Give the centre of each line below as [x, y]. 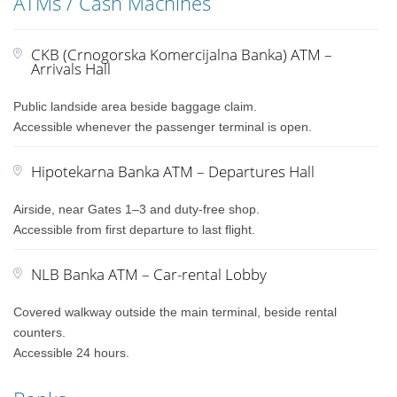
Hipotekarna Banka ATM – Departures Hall [173, 171]
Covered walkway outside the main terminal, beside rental [175, 312]
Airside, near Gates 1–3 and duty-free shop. [137, 209]
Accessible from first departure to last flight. [135, 230]
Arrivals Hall [71, 69]
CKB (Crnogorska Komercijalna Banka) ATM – [182, 54]
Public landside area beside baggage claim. [136, 106]
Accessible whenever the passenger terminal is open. [163, 127]
